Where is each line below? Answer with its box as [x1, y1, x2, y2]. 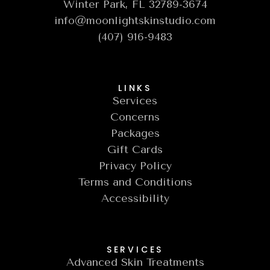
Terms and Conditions [78, 175, 192, 189]
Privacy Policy [98, 159, 172, 172]
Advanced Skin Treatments [66, 255, 204, 269]
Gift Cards [107, 142, 163, 156]
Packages [110, 126, 160, 140]
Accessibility [101, 191, 169, 205]
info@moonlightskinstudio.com [54, 13, 216, 27]
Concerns [110, 110, 160, 124]
